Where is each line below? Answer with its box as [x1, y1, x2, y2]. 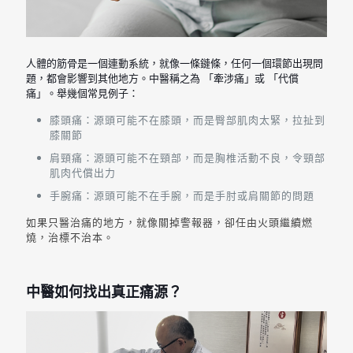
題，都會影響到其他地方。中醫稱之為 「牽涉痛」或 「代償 [26, 72, 299, 84]
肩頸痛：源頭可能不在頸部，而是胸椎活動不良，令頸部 [50, 150, 325, 165]
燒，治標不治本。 [26, 230, 114, 244]
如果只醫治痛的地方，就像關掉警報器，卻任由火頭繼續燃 [26, 215, 313, 229]
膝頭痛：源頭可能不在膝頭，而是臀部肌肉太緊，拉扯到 [50, 113, 325, 127]
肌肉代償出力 [50, 165, 116, 180]
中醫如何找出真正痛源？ [26, 282, 182, 300]
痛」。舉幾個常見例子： [26, 87, 139, 99]
